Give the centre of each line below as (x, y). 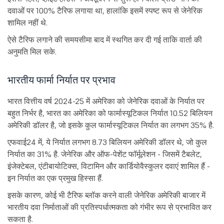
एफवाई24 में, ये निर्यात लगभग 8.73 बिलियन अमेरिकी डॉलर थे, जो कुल (107, 142)
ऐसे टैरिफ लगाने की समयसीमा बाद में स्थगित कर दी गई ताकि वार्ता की (105, 40)
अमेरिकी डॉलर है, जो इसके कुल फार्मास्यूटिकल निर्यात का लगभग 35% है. (111, 125)
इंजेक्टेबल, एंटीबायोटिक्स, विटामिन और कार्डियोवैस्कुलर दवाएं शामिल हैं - (109, 166)
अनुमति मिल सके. (32, 52)
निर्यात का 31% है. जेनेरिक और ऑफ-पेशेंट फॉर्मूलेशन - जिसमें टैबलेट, (105, 154)
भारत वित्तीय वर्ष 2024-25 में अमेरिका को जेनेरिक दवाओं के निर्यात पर (106, 101)
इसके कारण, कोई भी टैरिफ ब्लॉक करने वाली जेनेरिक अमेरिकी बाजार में (106, 195)
